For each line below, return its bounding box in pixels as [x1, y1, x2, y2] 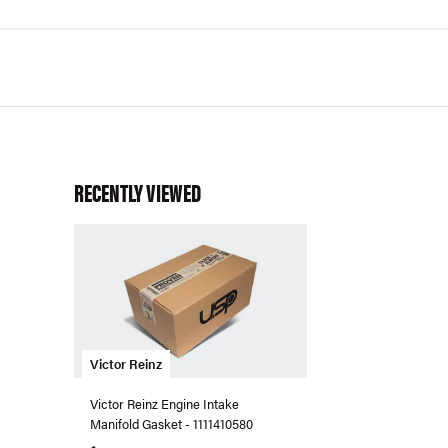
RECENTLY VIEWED [74, 174, 201, 209]
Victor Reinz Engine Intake [90, 394, 239, 414]
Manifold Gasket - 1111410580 [90, 414, 253, 434]
